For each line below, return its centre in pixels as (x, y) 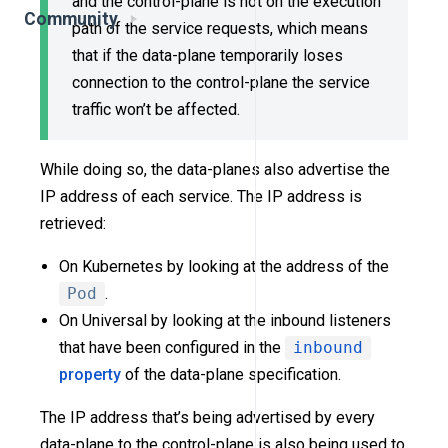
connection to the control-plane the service (221, 82)
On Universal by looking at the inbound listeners (225, 321)
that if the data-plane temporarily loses (207, 55)
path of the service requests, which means (220, 28)
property (90, 375)
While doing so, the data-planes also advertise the (215, 170)
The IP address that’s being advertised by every (207, 418)
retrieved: (73, 224)
